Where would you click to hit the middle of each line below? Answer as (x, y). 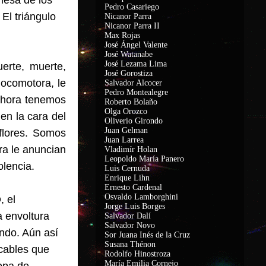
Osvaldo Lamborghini (141, 197)
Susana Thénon (130, 244)
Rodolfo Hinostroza (137, 254)
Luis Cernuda (127, 168)
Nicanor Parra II (132, 26)
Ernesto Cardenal (133, 187)
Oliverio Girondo (134, 121)
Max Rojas (122, 35)
